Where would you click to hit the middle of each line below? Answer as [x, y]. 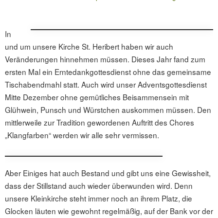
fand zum [190, 59]
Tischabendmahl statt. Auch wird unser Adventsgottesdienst [106, 84]
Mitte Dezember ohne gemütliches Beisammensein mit [97, 97]
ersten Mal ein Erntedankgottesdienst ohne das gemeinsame [108, 71]
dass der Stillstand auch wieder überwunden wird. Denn [99, 185]
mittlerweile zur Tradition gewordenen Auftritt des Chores [100, 122]
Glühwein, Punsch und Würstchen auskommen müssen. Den [108, 109]
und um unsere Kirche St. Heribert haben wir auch [89, 46]
